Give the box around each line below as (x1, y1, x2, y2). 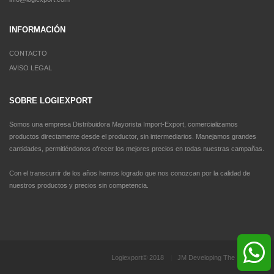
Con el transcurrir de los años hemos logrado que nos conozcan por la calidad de (9, 169, 250, 177)
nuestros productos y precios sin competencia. (9, 182, 149, 189)
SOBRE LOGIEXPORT (9, 96, 92, 105)
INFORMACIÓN (9, 25, 65, 34)
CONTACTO (9, 50, 47, 57)
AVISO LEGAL (9, 64, 52, 72)
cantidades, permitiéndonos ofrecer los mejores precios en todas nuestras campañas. (9, 145, 264, 152)
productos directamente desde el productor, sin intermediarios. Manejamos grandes (9, 133, 256, 140)
